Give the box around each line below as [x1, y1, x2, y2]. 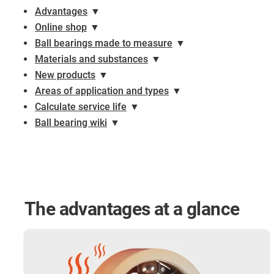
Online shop [35, 21, 87, 34]
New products [35, 69, 95, 81]
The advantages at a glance [24, 198, 240, 220]
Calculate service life [35, 101, 127, 113]
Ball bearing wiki [35, 117, 107, 129]
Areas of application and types [35, 85, 169, 97]
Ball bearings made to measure [35, 37, 172, 50]
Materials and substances [35, 53, 148, 65]
